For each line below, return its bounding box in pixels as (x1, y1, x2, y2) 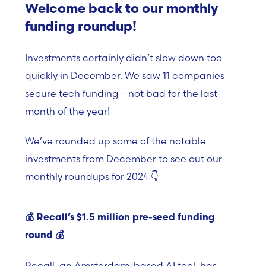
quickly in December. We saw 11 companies (25, 69, 224, 81)
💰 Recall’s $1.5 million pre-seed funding (25, 213, 215, 223)
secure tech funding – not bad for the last (25, 87, 217, 99)
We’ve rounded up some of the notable (25, 135, 206, 147)
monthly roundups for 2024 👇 (25, 170, 161, 182)
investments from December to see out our (25, 153, 222, 164)
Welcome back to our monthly (25, 3, 218, 17)
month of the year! (25, 105, 112, 117)
